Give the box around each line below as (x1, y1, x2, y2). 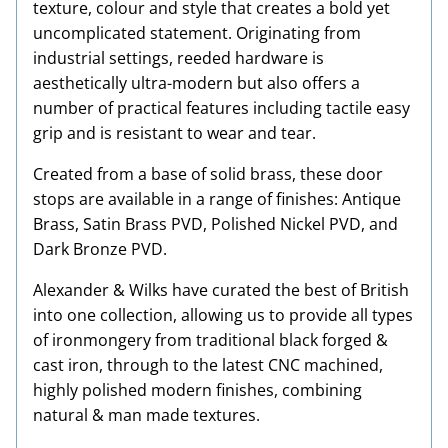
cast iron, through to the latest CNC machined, (33, 354, 383, 376)
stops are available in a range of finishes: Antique (33, 188, 401, 210)
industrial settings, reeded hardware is (33, 47, 324, 69)
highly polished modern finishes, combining (33, 379, 362, 401)
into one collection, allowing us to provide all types (33, 304, 413, 326)
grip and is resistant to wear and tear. (33, 122, 316, 144)
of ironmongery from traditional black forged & (33, 329, 388, 351)
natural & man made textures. (33, 404, 260, 426)
